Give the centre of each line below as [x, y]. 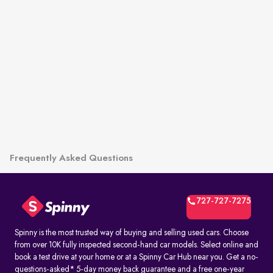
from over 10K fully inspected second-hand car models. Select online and [136, 245]
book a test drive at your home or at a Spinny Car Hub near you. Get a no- [136, 257]
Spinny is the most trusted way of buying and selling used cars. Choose [132, 233]
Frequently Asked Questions [71, 158]
